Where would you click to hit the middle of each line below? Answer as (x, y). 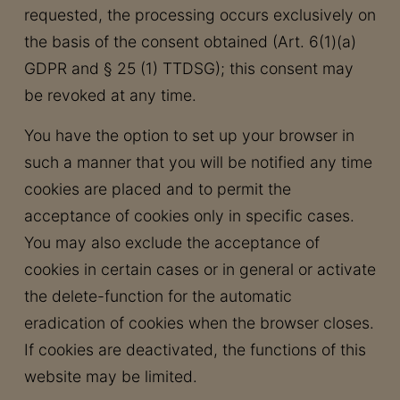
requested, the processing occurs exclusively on (200, 15)
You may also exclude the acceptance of (171, 242)
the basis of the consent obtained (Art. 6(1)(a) (190, 42)
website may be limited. (110, 376)
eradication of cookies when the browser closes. (199, 323)
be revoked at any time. (110, 95)
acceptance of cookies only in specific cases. (189, 216)
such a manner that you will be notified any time (198, 162)
